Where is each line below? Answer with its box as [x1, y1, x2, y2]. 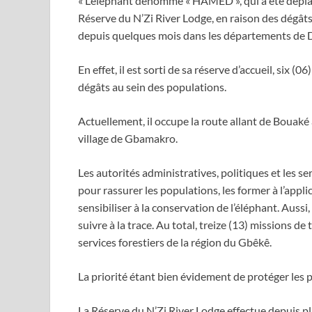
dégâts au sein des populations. [78, 80, 226, 94]
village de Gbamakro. [78, 132, 178, 146]
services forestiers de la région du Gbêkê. [78, 235, 272, 249]
